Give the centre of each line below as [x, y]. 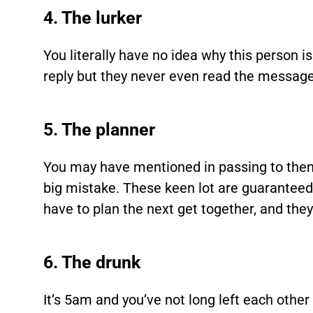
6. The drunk [92, 262]
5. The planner [100, 130]
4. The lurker [93, 18]
